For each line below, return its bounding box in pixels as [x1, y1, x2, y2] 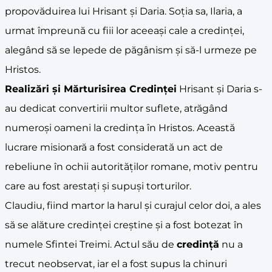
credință [177, 238, 219, 250]
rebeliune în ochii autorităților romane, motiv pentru [5, 160, 258, 172]
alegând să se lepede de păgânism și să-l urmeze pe [5, 44, 257, 56]
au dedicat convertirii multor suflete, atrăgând [5, 102, 228, 114]
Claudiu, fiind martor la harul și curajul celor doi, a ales [5, 199, 261, 211]
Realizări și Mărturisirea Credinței [5, 83, 177, 95]
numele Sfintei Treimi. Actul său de [5, 238, 177, 250]
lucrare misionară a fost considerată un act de [5, 141, 223, 153]
